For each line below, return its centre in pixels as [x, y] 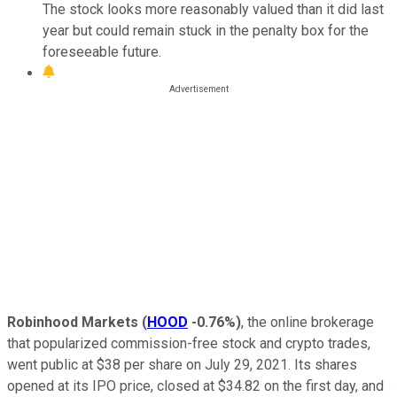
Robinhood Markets [73, 322]
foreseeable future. [102, 51]
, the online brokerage [307, 322]
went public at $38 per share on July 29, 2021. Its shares [182, 364]
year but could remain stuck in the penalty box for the [206, 30]
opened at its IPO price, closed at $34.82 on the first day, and [195, 385]
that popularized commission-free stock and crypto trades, [189, 343]
